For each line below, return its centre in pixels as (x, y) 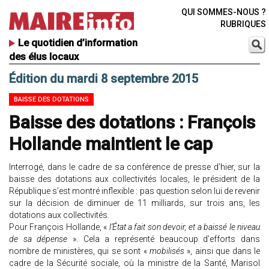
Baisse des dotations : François (132, 122)
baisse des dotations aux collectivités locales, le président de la (134, 179)
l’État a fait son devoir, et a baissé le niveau (184, 227)
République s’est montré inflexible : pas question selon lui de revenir (134, 191)
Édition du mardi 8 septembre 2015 (104, 79)
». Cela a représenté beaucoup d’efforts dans (164, 239)
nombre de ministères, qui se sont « (79, 251)
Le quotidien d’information (78, 43)
